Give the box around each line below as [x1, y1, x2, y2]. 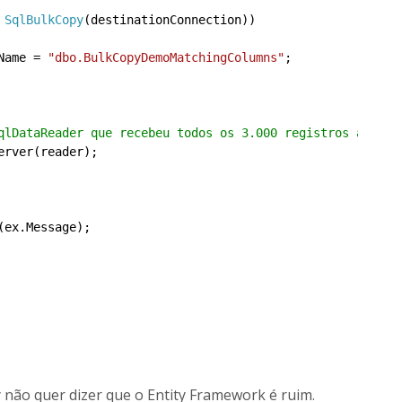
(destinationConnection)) [83, 13, 256, 27]
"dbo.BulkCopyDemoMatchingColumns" [48, 50, 284, 65]
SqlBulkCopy [4, 13, 83, 27]
